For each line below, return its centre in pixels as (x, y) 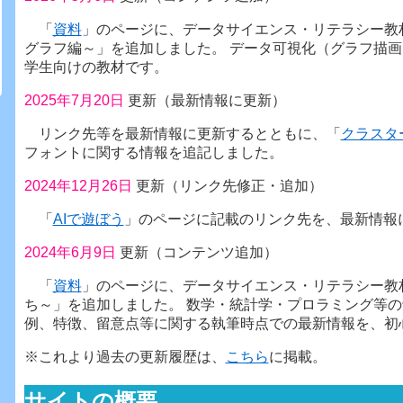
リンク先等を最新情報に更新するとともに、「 (182, 133)
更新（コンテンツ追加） (198, 252)
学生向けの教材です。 (96, 67)
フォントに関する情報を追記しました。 (153, 152)
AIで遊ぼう (88, 219)
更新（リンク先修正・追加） (229, 185)
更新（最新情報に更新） (206, 100)
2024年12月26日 (80, 185)
